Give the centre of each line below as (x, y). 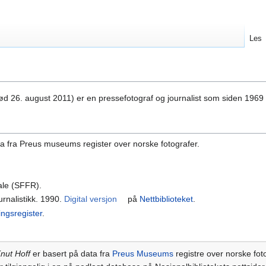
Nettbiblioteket (167, 199)
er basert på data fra (71, 253)
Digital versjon (91, 199)
